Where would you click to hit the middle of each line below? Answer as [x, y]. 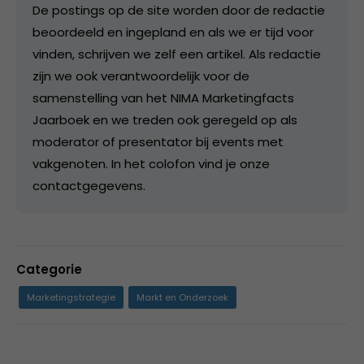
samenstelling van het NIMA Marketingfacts [163, 97]
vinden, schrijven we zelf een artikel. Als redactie [177, 54]
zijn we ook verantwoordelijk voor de [141, 76]
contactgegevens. [89, 185]
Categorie [49, 269]
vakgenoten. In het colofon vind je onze [151, 163]
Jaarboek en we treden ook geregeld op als [165, 119]
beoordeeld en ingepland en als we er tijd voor [173, 32]
